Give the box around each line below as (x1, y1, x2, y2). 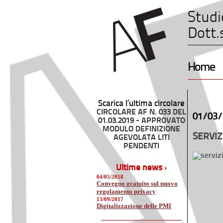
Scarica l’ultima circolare (98, 100, 185, 108)
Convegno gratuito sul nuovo (97, 180, 178, 187)
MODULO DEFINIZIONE (103, 125, 180, 133)
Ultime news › (115, 164, 167, 172)
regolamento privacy (97, 188, 156, 194)
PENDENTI (123, 142, 159, 150)
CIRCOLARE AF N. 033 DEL (97, 109, 186, 116)
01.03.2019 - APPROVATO (98, 117, 185, 125)
